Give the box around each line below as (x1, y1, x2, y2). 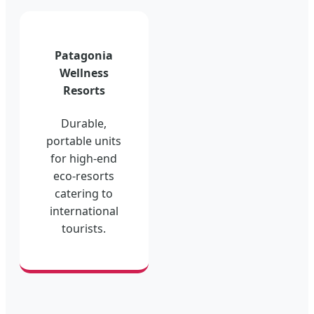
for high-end (50, 150, 118, 166)
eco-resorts (53, 168, 115, 184)
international (49, 203, 118, 219)
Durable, (61, 115, 107, 131)
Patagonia (55, 48, 114, 64)
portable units (46, 132, 122, 149)
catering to (55, 185, 114, 201)
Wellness (59, 65, 109, 81)
